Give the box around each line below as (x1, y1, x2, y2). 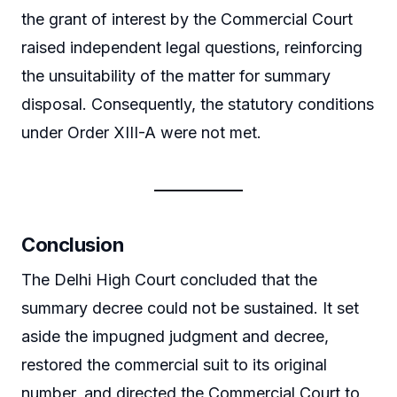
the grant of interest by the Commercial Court (21, 10, 353, 29)
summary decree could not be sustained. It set (21, 299, 359, 318)
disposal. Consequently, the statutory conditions (21, 95, 374, 114)
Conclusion (21, 233, 124, 257)
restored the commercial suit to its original (21, 355, 327, 375)
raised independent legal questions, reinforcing (21, 38, 362, 58)
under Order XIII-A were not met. (21, 123, 261, 143)
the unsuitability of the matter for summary (21, 66, 331, 86)
